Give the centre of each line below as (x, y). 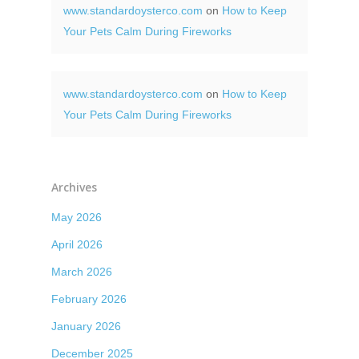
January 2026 (86, 326)
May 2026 (77, 217)
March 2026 (82, 271)
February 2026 (89, 298)
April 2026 (77, 244)
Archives (74, 187)
